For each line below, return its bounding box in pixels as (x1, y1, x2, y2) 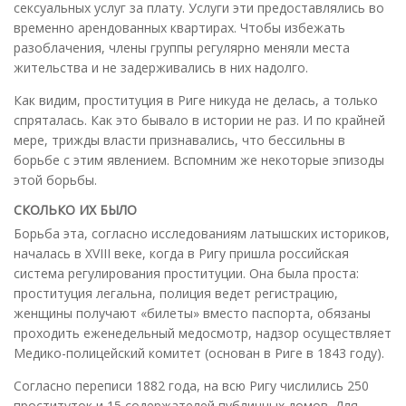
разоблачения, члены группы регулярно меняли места (14, 38, 350, 56)
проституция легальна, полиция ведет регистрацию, (14, 284, 338, 302)
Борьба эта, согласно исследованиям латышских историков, (14, 224, 390, 242)
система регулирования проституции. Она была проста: (14, 264, 359, 282)
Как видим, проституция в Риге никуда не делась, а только (14, 91, 378, 109)
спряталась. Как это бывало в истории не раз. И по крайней (14, 111, 385, 129)
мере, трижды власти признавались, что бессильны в (14, 130, 345, 149)
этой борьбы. (14, 170, 97, 188)
